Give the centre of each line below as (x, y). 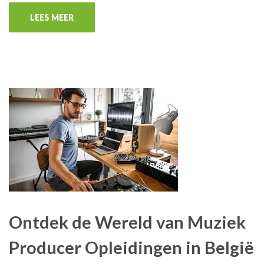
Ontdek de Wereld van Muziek (127, 222)
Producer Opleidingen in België (131, 247)
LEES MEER (52, 17)
